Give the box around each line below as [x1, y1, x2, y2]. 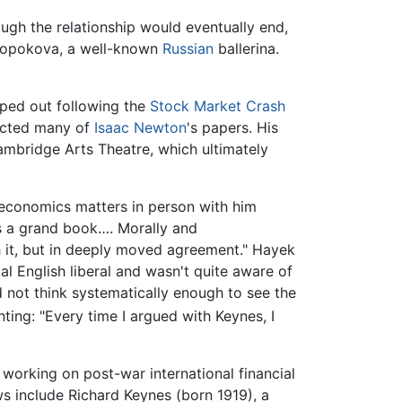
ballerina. [214, 39, 279, 57]
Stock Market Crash [150, 96, 285, 115]
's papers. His [187, 118, 278, 136]
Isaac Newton [94, 118, 187, 136]
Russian [162, 39, 214, 57]
